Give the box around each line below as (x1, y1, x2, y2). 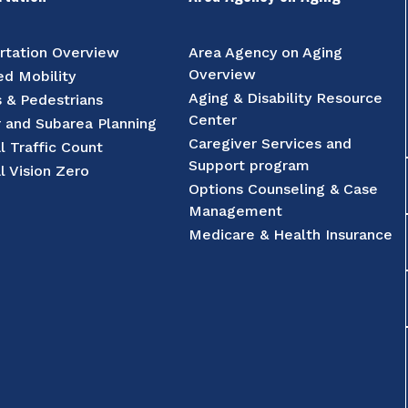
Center (189, 111, 238, 128)
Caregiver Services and (189, 135, 352, 152)
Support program (189, 157, 311, 174)
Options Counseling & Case (189, 180, 379, 198)
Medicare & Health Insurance (189, 226, 393, 243)
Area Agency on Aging (189, 44, 343, 61)
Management (189, 202, 283, 219)
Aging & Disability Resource (189, 89, 383, 107)
